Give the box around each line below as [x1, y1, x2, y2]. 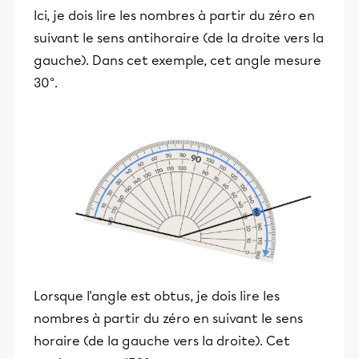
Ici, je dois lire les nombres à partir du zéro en [34, 8, 315, 24]
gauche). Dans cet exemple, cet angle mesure [34, 53, 321, 69]
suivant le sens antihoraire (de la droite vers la [34, 30, 324, 46]
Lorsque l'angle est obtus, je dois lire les [34, 288, 280, 304]
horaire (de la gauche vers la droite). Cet [34, 333, 290, 349]
